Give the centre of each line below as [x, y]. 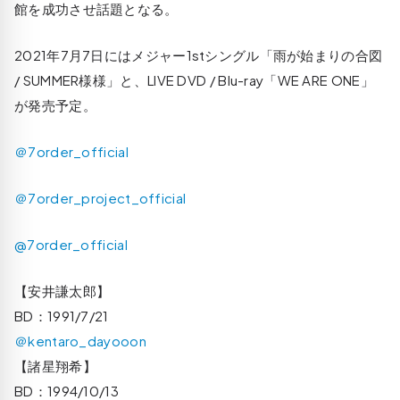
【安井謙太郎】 [62, 290]
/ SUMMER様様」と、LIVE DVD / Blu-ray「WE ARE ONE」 [194, 79]
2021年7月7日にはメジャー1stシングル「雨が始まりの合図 [199, 54]
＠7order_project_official [100, 197]
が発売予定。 [55, 104]
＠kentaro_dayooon [80, 340]
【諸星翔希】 [55, 365]
